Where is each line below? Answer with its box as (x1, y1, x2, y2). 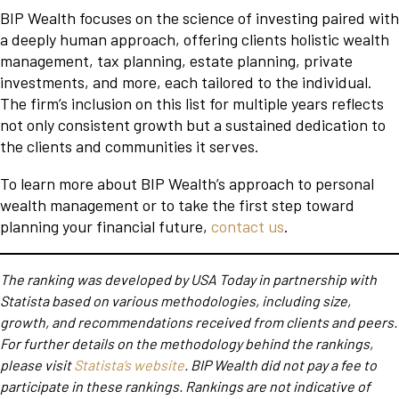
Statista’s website (74, 356, 184, 374)
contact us (211, 216, 284, 237)
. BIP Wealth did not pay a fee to (184, 356, 377, 374)
